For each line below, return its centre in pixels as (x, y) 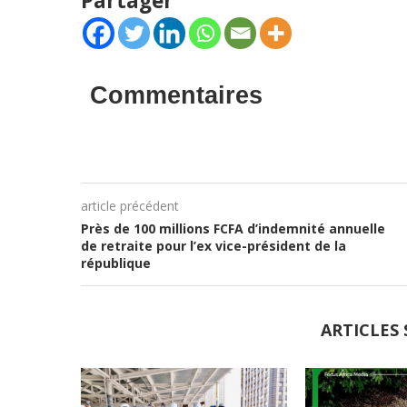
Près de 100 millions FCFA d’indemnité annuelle (233, 228)
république (115, 263)
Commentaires (176, 95)
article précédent (129, 206)
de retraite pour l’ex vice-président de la (213, 246)
